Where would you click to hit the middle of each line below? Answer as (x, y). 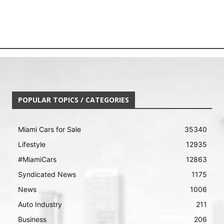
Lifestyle (32, 144)
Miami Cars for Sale (49, 129)
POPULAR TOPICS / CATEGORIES (73, 99)
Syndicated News (47, 174)
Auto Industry (40, 204)
